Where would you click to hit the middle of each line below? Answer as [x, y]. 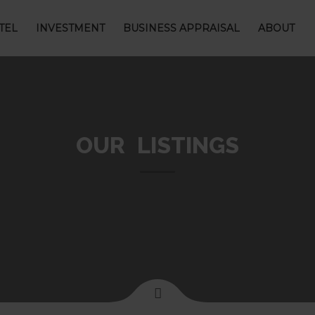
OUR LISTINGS [157, 145]
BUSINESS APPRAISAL [181, 28]
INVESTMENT [70, 28]
